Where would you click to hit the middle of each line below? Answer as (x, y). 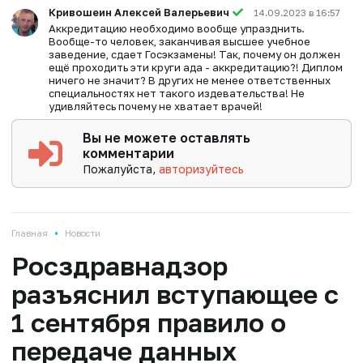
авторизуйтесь (202, 169)
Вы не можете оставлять (167, 137)
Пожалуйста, (121, 169)
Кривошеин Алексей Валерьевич (139, 13)
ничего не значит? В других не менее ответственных (189, 80)
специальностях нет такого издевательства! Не (176, 93)
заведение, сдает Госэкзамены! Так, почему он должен (194, 54)
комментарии (129, 153)
